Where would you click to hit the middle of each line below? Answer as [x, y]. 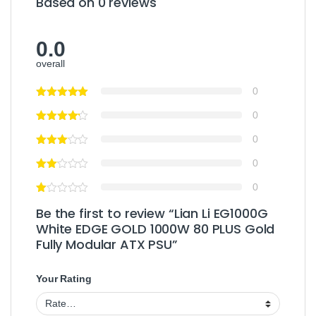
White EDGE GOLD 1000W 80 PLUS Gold [156, 229]
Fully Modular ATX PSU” [107, 245]
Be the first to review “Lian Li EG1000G [152, 214]
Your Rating [64, 279]
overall [51, 64]
